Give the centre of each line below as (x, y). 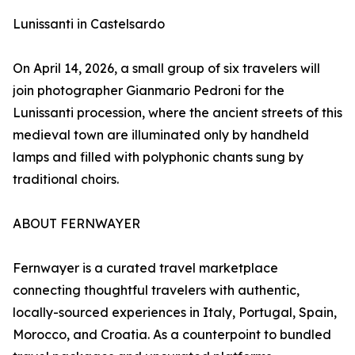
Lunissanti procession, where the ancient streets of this (177, 113)
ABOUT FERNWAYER (76, 224)
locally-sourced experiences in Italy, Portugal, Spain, (175, 313)
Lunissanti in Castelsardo (89, 24)
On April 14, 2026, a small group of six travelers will (166, 69)
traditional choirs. (66, 179)
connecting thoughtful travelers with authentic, (156, 290)
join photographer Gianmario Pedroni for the (149, 91)
